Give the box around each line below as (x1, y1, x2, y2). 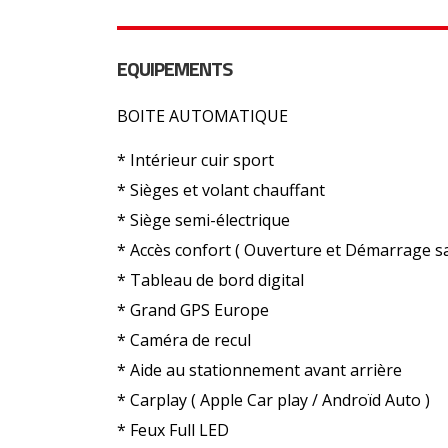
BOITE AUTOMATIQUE (117, 104, 292, 127)
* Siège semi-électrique (117, 208, 290, 231)
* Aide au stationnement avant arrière (117, 358, 402, 381)
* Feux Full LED (117, 418, 229, 441)
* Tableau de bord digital (117, 268, 304, 291)
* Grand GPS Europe (117, 298, 269, 321)
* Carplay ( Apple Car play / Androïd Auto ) (117, 388, 430, 411)
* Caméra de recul (117, 328, 251, 351)
